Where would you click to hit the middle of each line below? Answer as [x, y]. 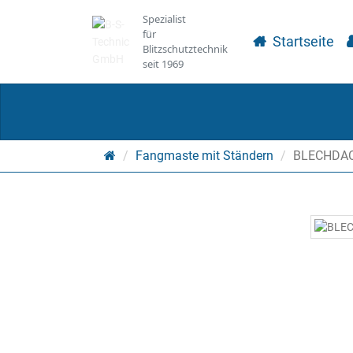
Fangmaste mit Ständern [204, 156]
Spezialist [164, 19]
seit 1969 [163, 64]
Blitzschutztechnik [185, 49]
